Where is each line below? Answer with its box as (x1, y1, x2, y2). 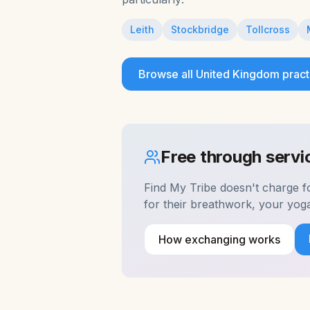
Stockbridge (171, 24, 229, 35)
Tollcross (246, 24, 290, 35)
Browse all (138, 67, 196, 81)
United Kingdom (196, 67, 280, 81)
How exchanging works (158, 232, 280, 246)
